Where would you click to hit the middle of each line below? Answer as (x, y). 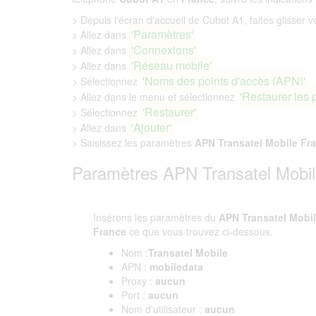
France (110, 231)
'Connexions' (164, 50)
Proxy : (137, 281)
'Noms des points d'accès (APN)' (224, 81)
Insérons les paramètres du (156, 217)
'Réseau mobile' (172, 65)
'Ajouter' (152, 127)
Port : (133, 295)
